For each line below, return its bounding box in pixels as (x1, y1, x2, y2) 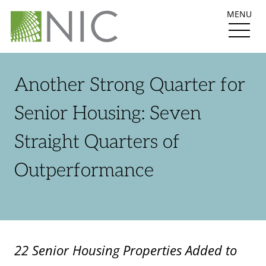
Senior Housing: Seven (14, 102, 201, 125)
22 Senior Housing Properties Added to (14, 241, 237, 259)
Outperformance (14, 159, 154, 182)
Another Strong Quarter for (14, 74, 245, 97)
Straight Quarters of (14, 131, 180, 154)
